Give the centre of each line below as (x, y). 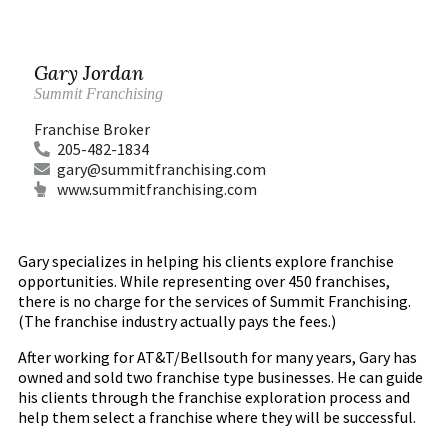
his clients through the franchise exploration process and (214, 397)
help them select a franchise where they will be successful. (217, 417)
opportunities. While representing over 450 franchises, (204, 281)
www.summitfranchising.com (157, 189)
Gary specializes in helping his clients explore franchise (206, 261)
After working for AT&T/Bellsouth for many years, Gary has (217, 357)
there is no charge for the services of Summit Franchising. (214, 301)
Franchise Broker (92, 129)
